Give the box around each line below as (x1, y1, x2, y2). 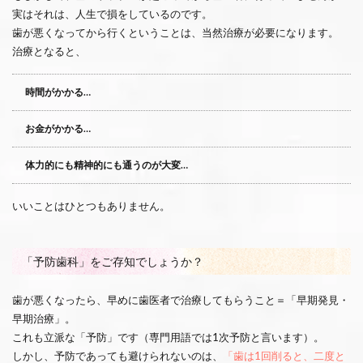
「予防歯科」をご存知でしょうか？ (22, 254, 203, 268)
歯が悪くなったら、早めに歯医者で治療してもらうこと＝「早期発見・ (12, 293, 349, 306)
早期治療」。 (12, 311, 75, 325)
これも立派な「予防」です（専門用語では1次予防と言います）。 (12, 330, 324, 344)
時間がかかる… (25, 85, 91, 98)
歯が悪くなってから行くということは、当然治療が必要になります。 (12, 25, 339, 39)
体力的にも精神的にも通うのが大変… (25, 158, 188, 171)
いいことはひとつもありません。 (12, 199, 170, 212)
